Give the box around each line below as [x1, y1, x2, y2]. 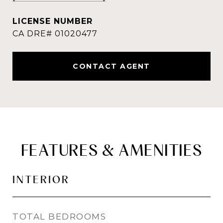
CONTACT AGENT [73, 62, 150, 71]
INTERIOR [12, 173, 70, 186]
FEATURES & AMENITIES [20, 140, 203, 160]
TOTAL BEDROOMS [12, 212, 106, 222]
